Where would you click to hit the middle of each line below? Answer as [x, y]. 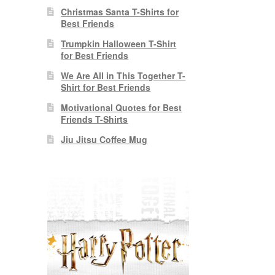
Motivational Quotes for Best [122, 108]
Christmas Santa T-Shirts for [120, 12]
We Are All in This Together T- [123, 76]
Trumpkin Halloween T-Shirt [119, 44]
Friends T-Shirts [95, 119]
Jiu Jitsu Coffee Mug [104, 140]
